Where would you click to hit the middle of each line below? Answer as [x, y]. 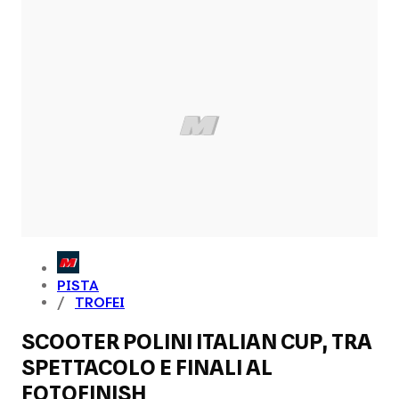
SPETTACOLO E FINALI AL [147, 367]
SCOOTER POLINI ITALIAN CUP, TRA [197, 341]
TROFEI [100, 302]
